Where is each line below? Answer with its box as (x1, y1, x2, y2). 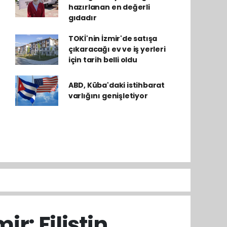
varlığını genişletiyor (68, 91, 148, 101)
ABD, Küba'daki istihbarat (68, 80, 165, 90)
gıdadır (68, 13, 97, 23)
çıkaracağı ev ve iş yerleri (68, 44, 166, 54)
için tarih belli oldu (68, 55, 137, 65)
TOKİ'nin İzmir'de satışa (68, 33, 158, 44)
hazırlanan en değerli (68, 2, 150, 12)
